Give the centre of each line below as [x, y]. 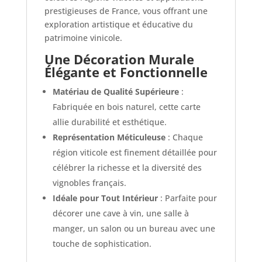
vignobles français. [89, 183]
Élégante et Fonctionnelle [126, 72]
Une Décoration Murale [119, 59]
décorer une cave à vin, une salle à [120, 213]
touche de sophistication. [102, 244]
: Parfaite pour [187, 198]
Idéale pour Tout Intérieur [105, 198]
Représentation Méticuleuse [109, 137]
